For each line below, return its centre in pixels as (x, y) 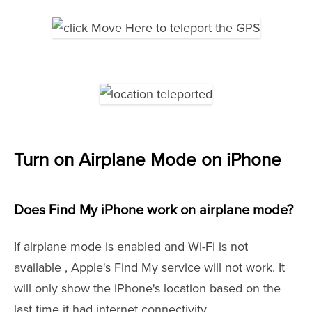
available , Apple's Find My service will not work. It (149, 267)
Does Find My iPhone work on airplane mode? (154, 210)
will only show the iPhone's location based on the (147, 288)
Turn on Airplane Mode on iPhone (148, 160)
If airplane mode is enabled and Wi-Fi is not (131, 247)
